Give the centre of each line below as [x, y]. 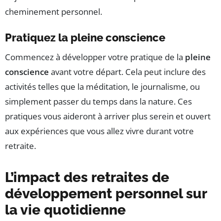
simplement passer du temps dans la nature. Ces [98, 102]
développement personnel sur [106, 194]
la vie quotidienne [65, 210]
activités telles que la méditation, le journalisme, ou [102, 87]
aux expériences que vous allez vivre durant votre [99, 131]
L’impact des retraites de [87, 178]
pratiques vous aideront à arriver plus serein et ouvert [108, 116]
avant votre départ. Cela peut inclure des [127, 72]
